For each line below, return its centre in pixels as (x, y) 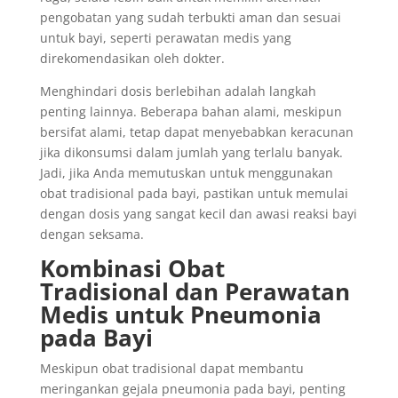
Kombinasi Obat (132, 268)
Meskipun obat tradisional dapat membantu (171, 368)
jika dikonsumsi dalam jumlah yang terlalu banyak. (191, 152)
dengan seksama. (92, 234)
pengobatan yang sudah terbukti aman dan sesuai (190, 17)
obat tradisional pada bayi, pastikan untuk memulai (194, 193)
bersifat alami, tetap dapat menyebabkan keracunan (196, 132)
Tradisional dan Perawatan (195, 291)
